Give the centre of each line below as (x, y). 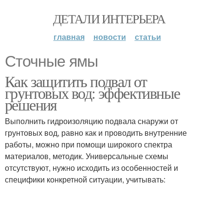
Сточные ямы (51, 61)
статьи (148, 37)
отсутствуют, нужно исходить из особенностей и (91, 168)
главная (69, 37)
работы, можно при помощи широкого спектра (89, 144)
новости (109, 37)
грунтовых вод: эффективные (92, 93)
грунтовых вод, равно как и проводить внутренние (96, 133)
